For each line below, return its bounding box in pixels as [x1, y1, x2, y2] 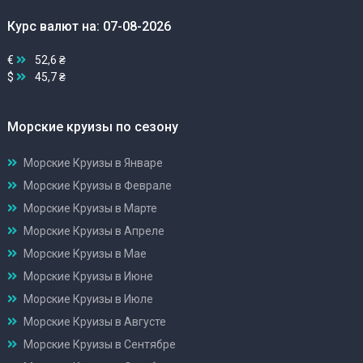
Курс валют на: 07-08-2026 [7, 19, 171, 35]
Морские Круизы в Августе [23, 314, 166, 328]
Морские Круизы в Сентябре [23, 337, 176, 351]
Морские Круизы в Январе [23, 156, 163, 169]
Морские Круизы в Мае [23, 246, 147, 260]
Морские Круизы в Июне [23, 269, 153, 283]
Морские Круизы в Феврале [23, 178, 172, 192]
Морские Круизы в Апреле [23, 224, 164, 237]
